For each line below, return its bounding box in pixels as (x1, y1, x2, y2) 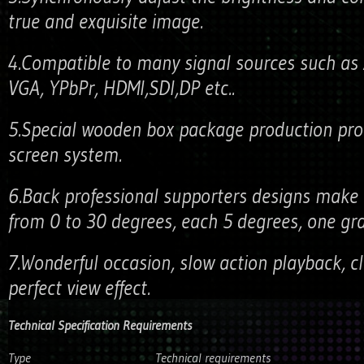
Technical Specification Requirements (8, 317, 192, 333)
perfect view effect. (8, 275, 150, 301)
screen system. (8, 142, 122, 167)
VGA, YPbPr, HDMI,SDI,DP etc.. (8, 76, 235, 101)
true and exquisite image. (8, 9, 203, 34)
